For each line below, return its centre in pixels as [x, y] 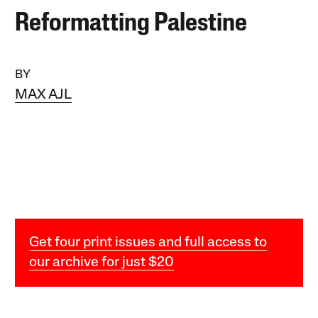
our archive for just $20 [102, 262]
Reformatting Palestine [131, 24]
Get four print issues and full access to [148, 242]
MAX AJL [44, 95]
